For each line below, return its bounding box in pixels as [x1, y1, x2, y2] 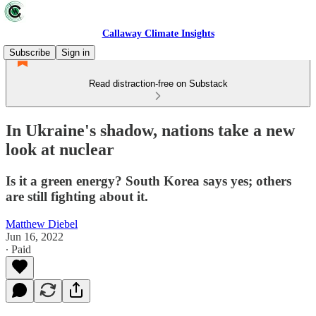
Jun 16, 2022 [6, 230, 63, 243]
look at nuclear [6, 140, 114, 159]
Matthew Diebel [6, 217, 78, 230]
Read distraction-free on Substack [88, 78, 228, 89]
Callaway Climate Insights [102, 28, 214, 39]
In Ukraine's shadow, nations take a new [6, 121, 295, 140]
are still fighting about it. [6, 188, 148, 204]
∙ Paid [6, 243, 31, 255]
